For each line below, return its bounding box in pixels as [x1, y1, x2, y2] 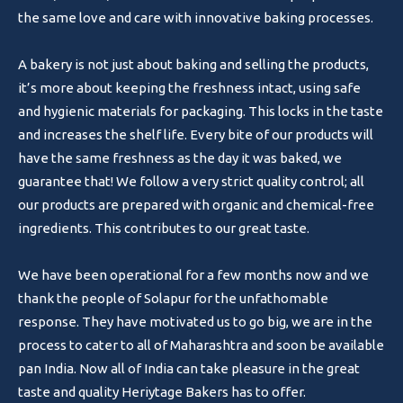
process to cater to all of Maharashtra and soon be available [18, 337, 385, 353]
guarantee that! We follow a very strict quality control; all [18, 174, 365, 189]
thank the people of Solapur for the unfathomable [18, 291, 329, 306]
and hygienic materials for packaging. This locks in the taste [18, 103, 384, 119]
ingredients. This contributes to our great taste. [18, 220, 310, 236]
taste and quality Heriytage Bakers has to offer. [18, 384, 307, 399]
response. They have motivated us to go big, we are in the [18, 314, 373, 329]
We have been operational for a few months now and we [18, 267, 370, 282]
